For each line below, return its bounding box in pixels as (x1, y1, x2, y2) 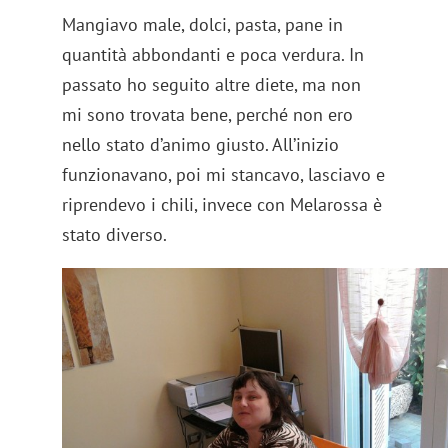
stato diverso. (62, 223, 168, 247)
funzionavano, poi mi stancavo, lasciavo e (62, 163, 386, 187)
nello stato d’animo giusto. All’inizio (62, 133, 340, 157)
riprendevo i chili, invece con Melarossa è (62, 193, 383, 217)
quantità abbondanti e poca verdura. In (62, 43, 365, 67)
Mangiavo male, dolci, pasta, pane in (62, 13, 344, 37)
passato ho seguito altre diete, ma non (62, 73, 362, 97)
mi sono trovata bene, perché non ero (62, 103, 354, 127)
